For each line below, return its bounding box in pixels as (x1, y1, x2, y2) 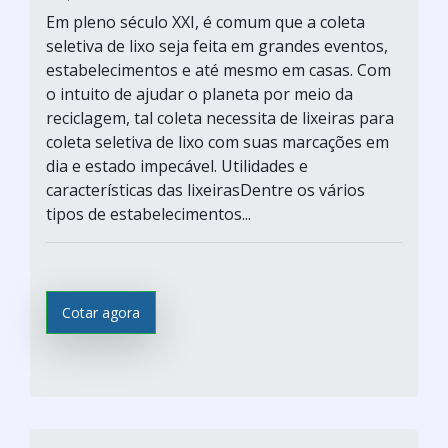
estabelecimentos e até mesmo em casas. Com (46, 59, 391, 81)
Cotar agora (62, 302, 140, 322)
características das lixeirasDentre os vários (46, 179, 365, 201)
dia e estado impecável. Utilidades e (46, 155, 308, 177)
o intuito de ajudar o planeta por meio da (46, 83, 353, 105)
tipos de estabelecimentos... (46, 203, 251, 225)
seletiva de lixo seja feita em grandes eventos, (46, 35, 388, 57)
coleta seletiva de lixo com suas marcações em (46, 131, 389, 153)
